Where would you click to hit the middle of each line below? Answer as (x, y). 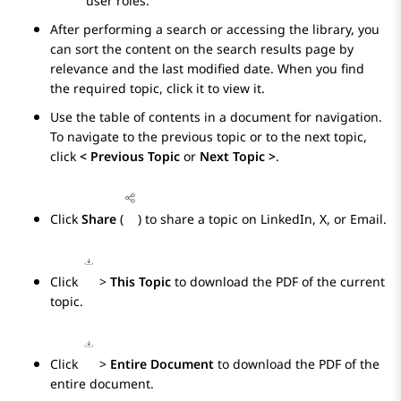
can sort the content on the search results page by (202, 49)
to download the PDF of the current (278, 282)
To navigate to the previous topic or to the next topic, (209, 137)
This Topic (141, 282)
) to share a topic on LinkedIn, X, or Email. (262, 219)
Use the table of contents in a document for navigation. (216, 117)
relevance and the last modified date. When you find (207, 69)
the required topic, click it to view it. (158, 89)
